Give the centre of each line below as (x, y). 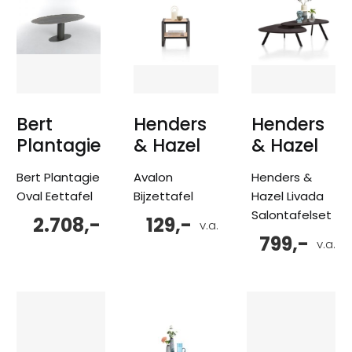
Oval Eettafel (55, 196)
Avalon (154, 177)
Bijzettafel (164, 196)
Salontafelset (291, 214)
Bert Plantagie (58, 177)
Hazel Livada (287, 196)
